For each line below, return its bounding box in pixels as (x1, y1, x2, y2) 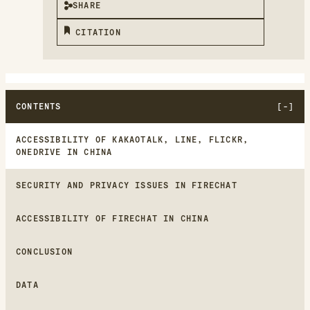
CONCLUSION (16, 247, 73, 257)
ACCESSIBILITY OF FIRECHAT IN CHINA (16, 214, 209, 224)
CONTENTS (16, 102, 62, 112)
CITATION (75, 28, 121, 38)
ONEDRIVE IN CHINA (16, 147, 113, 158)
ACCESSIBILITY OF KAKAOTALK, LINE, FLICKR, (16, 135, 249, 145)
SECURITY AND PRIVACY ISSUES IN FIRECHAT (16, 181, 237, 191)
